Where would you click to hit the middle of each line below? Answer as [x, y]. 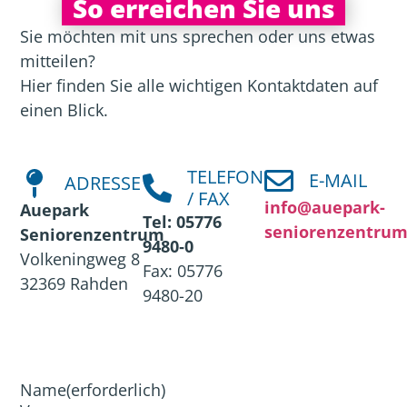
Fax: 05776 [182, 271]
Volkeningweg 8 [80, 259]
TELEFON [225, 177]
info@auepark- [325, 208]
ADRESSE [103, 184]
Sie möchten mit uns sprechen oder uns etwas [198, 37]
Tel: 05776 [182, 222]
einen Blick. [65, 110]
